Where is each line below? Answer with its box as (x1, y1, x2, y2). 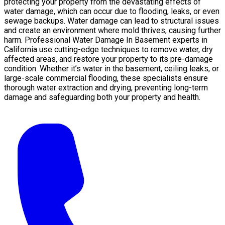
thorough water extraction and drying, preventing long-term (4, 82, 208, 92)
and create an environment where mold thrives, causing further (4, 25, 221, 35)
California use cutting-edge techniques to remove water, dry (4, 44, 213, 54)
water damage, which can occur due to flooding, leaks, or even (4, 6, 219, 16)
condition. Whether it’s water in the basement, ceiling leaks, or (4, 63, 219, 73)
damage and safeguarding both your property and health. (4, 92, 200, 102)
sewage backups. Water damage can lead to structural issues (4, 16, 219, 26)
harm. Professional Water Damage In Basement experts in (4, 35, 207, 45)
